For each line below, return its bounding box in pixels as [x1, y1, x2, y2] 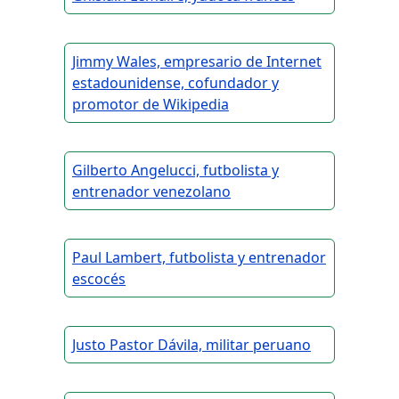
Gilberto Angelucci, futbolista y [72, 160, 279, 181]
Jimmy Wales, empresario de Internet [72, 52, 322, 72]
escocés [72, 269, 126, 289]
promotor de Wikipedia [72, 94, 229, 115]
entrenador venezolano [72, 182, 231, 202]
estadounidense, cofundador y [72, 73, 279, 94]
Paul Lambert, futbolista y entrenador [72, 248, 326, 268]
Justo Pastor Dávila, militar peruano [72, 335, 311, 355]
